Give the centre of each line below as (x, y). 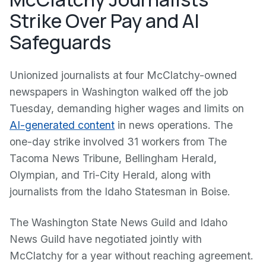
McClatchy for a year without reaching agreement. (132, 256)
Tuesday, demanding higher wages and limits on (127, 108)
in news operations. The (174, 125)
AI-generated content (62, 125)
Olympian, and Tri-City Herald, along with (110, 175)
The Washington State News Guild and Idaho (118, 222)
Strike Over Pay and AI (104, 21)
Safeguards (60, 42)
